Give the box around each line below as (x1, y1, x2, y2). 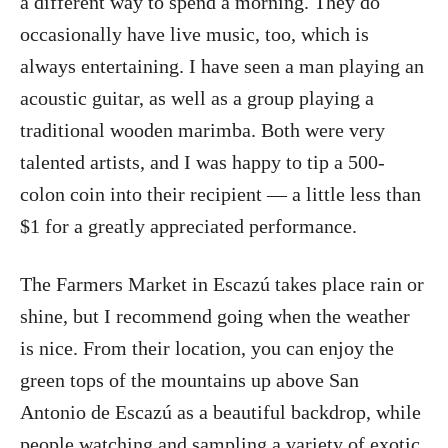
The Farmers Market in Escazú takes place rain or (20, 272, 424, 295)
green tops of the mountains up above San (20, 368, 359, 391)
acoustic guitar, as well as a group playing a (20, 86, 374, 109)
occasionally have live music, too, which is (20, 22, 369, 45)
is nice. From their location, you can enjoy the (20, 336, 394, 359)
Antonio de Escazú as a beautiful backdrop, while (20, 400, 421, 423)
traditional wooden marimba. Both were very (20, 118, 385, 141)
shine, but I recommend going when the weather (20, 304, 410, 327)
